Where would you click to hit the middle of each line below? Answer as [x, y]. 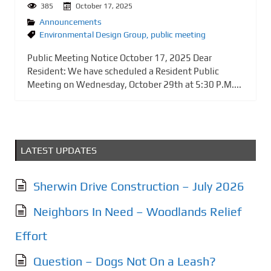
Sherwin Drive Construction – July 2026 [139, 186]
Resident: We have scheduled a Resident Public [123, 71]
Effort [31, 236]
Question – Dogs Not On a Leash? [125, 261]
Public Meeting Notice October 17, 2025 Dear [119, 58]
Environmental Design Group [93, 35]
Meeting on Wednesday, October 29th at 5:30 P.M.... [134, 85]
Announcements [70, 22]
